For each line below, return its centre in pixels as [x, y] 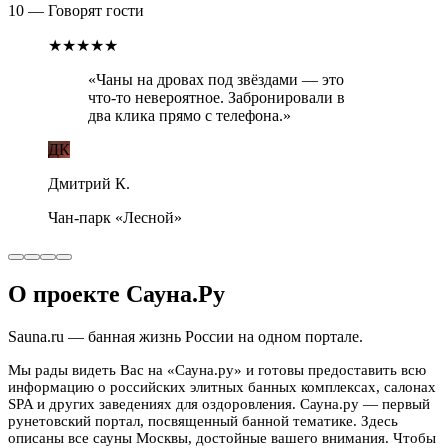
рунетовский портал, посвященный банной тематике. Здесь [203, 421]
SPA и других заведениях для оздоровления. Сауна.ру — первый [219, 404]
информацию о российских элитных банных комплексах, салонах [222, 387]
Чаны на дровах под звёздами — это [220, 80]
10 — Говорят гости [76, 11]
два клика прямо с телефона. [185, 116]
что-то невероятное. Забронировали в [216, 98]
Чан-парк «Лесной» [115, 218]
